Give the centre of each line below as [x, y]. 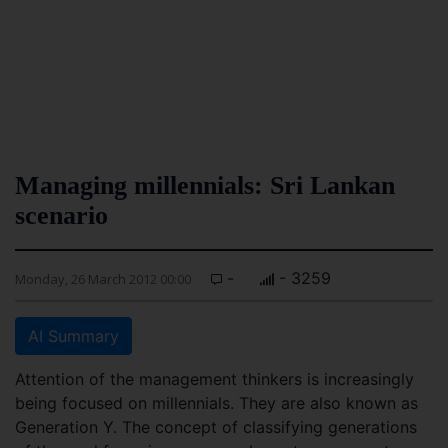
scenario [61, 215]
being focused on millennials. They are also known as [216, 403]
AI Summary [73, 336]
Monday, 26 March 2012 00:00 [103, 279]
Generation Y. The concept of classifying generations [216, 427]
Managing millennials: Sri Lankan [205, 185]
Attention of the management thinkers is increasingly [214, 379]
